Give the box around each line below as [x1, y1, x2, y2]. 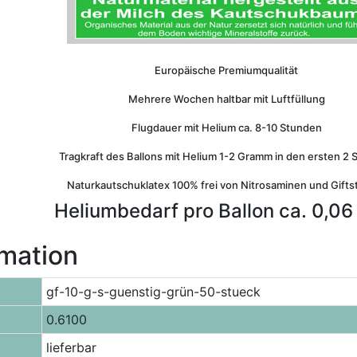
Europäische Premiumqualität [155, 64, 298, 76]
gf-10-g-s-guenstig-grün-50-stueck [46, 284, 261, 300]
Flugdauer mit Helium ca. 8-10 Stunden [131, 121, 322, 134]
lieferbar [46, 339, 96, 355]
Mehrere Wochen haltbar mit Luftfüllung [127, 92, 325, 105]
